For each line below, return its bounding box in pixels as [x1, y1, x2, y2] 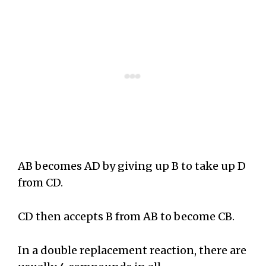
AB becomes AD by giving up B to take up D [18, 159, 246, 173]
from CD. [18, 175, 63, 189]
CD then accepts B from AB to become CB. [18, 209, 237, 223]
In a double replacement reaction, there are [18, 243, 246, 257]
